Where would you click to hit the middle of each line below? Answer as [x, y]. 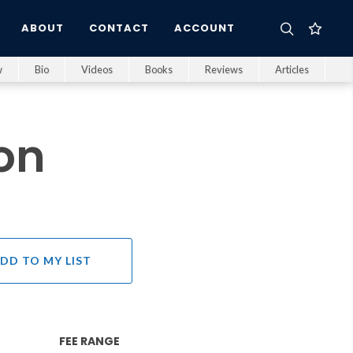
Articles [292, 69]
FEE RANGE [90, 341]
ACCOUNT [204, 28]
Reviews [224, 69]
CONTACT [119, 28]
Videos [97, 69]
